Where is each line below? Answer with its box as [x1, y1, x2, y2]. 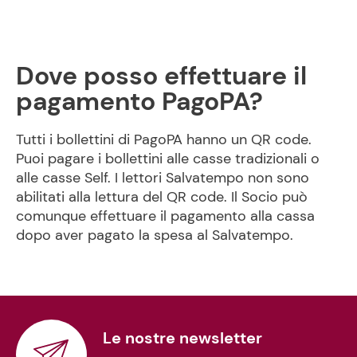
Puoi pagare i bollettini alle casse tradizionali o [16, 149, 320, 168]
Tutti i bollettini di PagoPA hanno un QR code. [16, 130, 312, 149]
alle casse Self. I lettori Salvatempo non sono [16, 168, 309, 187]
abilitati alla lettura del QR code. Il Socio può [16, 187, 308, 206]
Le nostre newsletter [112, 327, 262, 348]
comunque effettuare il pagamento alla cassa [16, 206, 315, 226]
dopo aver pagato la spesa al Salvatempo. [16, 226, 293, 245]
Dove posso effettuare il [16, 59, 34, 92]
